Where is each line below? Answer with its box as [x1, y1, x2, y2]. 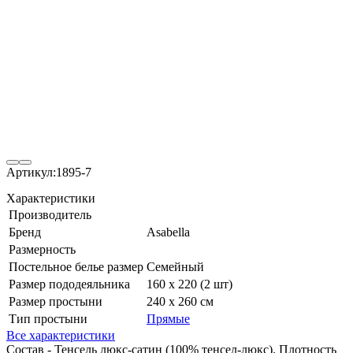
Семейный [147, 259, 204, 273]
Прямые [147, 311, 190, 325]
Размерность [9, 242, 76, 256]
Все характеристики [6, 328, 115, 342]
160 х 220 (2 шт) [147, 277, 232, 291]
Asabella [147, 225, 190, 239]
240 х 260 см [147, 294, 214, 308]
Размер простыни [9, 294, 102, 308]
